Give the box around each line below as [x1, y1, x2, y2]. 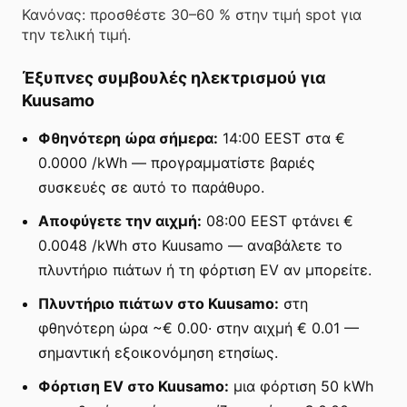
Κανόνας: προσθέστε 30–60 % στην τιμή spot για [22, 5, 362, 24]
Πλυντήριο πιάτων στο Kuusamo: [38, 293, 279, 313]
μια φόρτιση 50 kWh [229, 376, 373, 395]
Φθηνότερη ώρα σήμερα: [38, 128, 218, 147]
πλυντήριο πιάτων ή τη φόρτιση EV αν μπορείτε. [38, 260, 372, 279]
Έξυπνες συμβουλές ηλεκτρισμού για [22, 67, 326, 87]
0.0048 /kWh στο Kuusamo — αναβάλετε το [38, 235, 342, 254]
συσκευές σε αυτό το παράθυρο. [38, 177, 264, 196]
